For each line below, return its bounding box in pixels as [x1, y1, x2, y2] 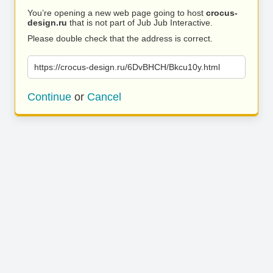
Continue [27, 91, 71, 103]
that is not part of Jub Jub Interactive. [67, 18, 213, 27]
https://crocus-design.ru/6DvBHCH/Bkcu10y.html [34, 62, 220, 72]
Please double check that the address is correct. [27, 34, 213, 43]
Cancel [87, 91, 121, 103]
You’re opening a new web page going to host [27, 8, 206, 18]
